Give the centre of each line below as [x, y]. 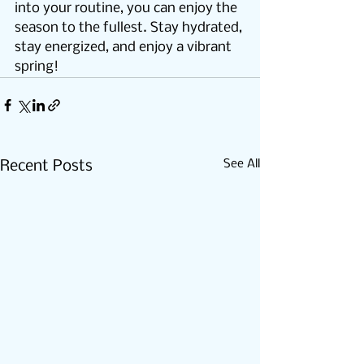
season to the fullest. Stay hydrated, [130, 28]
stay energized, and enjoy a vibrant [125, 48]
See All [242, 164]
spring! [37, 67]
